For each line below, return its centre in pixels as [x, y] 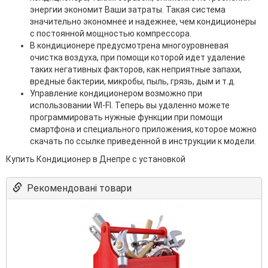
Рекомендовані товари [77, 188]
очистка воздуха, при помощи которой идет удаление [138, 57]
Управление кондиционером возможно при [116, 93]
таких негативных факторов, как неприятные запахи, [136, 69]
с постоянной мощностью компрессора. [111, 33]
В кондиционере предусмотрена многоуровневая [129, 45]
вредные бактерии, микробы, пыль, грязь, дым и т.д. [133, 81]
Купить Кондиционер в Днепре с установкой [96, 159]
